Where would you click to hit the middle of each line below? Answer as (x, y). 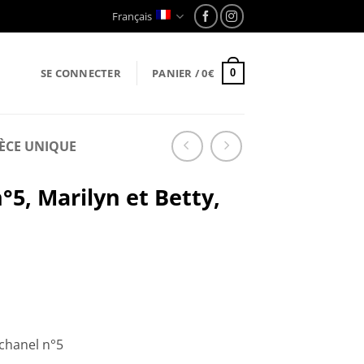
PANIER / (177, 73)
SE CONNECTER (80, 73)
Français (132, 16)
